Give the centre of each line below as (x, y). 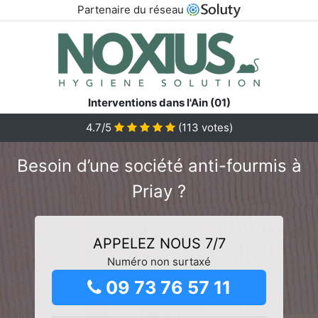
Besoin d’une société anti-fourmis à (159, 165)
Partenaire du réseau (132, 10)
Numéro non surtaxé (159, 261)
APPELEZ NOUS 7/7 (159, 243)
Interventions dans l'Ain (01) (159, 102)
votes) (215, 127)
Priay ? (159, 191)
